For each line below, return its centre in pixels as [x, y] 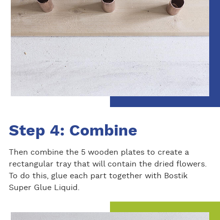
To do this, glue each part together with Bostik [98, 176]
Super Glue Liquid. [44, 188]
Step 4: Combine [73, 131]
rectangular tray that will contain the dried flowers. [108, 164]
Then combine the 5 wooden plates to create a [99, 152]
